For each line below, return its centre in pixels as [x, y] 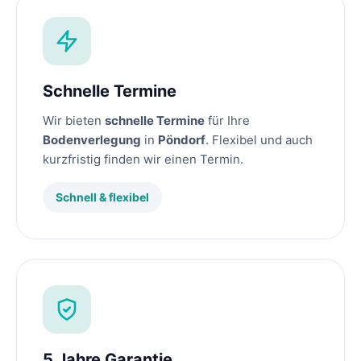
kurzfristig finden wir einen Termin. [143, 160]
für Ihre [227, 121]
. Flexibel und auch [259, 140]
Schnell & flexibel [102, 197]
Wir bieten [74, 121]
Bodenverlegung [92, 140]
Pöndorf [182, 140]
